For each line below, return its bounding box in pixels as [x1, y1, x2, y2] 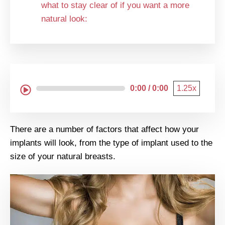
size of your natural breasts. [10, 152, 116, 162]
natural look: [41, 14, 87, 24]
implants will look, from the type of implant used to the [10, 138, 212, 148]
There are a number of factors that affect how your [10, 125, 199, 135]
